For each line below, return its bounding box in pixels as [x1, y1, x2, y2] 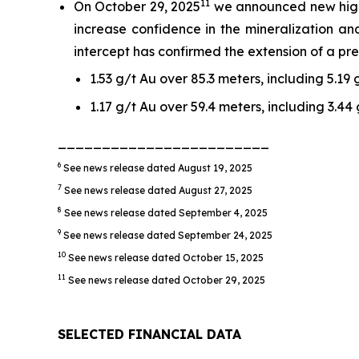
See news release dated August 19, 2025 [63, 161, 252, 174]
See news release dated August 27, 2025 [64, 184, 252, 196]
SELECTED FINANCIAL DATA [58, 325, 241, 342]
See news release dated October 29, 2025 [68, 273, 265, 286]
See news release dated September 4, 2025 [64, 206, 268, 219]
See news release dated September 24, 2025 [63, 228, 272, 241]
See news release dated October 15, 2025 [68, 251, 264, 264]
